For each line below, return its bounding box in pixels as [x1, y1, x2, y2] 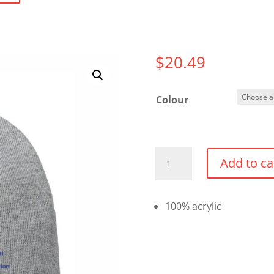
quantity [154, 180, 193, 194]
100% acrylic [165, 199, 221, 213]
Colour [155, 92, 188, 106]
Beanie [154, 147, 186, 161]
